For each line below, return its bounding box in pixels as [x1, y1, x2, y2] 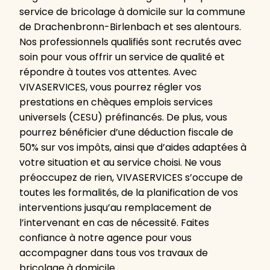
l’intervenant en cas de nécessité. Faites [19, 216, 209, 230]
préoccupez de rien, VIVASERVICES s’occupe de [19, 171, 243, 185]
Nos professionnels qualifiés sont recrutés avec [19, 35, 242, 49]
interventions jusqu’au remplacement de [19, 201, 212, 215]
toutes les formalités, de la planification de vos [19, 186, 238, 200]
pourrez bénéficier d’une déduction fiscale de [19, 125, 233, 140]
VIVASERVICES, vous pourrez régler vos [19, 80, 201, 95]
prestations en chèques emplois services [19, 95, 213, 110]
